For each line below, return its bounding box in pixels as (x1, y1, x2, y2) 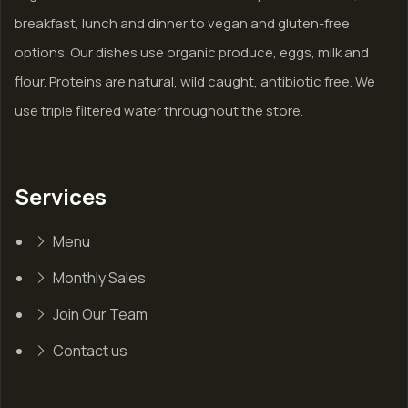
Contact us (53, 341, 127, 362)
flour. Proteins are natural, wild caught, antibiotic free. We (15, 72, 375, 92)
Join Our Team (53, 304, 148, 325)
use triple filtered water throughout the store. (15, 101, 303, 121)
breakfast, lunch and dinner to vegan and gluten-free (15, 14, 350, 34)
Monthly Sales (53, 268, 146, 289)
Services (15, 181, 107, 212)
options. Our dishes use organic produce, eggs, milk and (15, 43, 369, 63)
